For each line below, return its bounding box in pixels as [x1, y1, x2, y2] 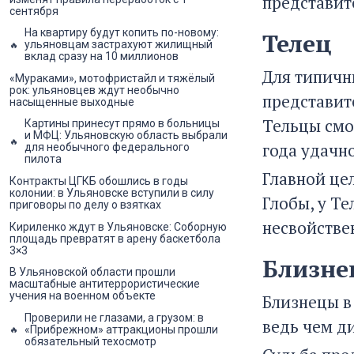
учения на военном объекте [9, 289, 156, 303]
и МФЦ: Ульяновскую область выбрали [24, 129, 228, 142]
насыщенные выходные [9, 95, 134, 108]
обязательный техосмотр [24, 334, 156, 348]
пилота [24, 153, 62, 166]
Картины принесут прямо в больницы [24, 117, 220, 130]
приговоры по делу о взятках [9, 198, 161, 212]
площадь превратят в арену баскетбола [9, 232, 220, 245]
